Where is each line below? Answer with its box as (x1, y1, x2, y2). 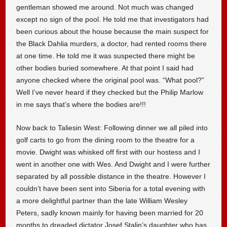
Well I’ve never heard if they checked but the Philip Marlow (16, 88, 204, 97)
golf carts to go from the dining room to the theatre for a (16, 135, 195, 144)
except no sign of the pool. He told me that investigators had (16, 15, 209, 24)
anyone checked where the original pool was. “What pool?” (16, 76, 205, 85)
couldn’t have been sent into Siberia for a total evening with (16, 184, 206, 193)
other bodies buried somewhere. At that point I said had (16, 64, 194, 72)
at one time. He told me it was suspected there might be (16, 52, 196, 60)
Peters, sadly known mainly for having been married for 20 (16, 208, 204, 217)
